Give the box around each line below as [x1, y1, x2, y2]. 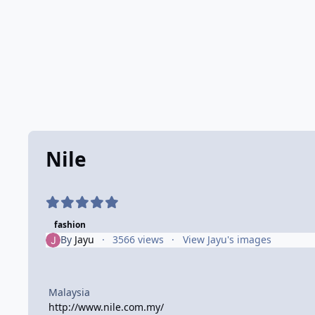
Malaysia [49, 285, 90, 299]
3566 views [112, 233, 165, 247]
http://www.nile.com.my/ [49, 300, 164, 314]
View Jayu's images [182, 233, 271, 247]
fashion [53, 219, 86, 231]
